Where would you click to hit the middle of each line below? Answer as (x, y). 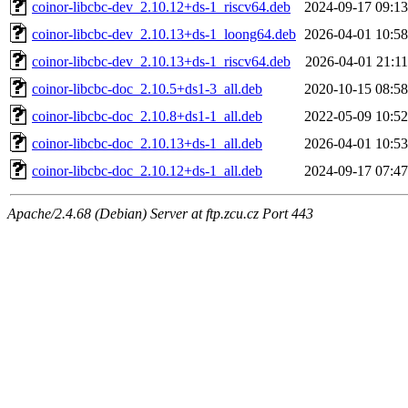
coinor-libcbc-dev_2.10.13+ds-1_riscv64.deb (161, 61)
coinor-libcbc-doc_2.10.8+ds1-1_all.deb (147, 116)
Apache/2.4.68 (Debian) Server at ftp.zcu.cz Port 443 (160, 213)
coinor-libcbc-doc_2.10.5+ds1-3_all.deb (147, 88)
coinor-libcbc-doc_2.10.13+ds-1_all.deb (147, 143)
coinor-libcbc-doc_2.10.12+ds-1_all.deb (147, 170)
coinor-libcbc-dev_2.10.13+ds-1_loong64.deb (164, 34)
